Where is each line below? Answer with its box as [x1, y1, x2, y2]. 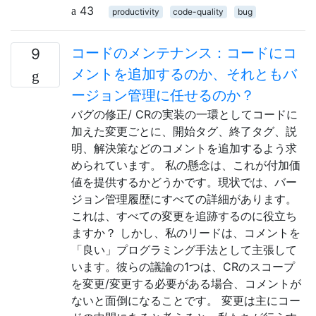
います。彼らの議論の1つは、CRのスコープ [71, 260, 295, 274]
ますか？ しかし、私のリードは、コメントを [71, 226, 300, 240]
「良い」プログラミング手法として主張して [71, 243, 297, 257]
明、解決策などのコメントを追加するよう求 [71, 141, 297, 155]
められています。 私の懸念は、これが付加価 [71, 158, 300, 172]
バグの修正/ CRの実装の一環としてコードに [71, 107, 298, 121]
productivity [111, 6, 159, 17]
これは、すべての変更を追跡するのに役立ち [71, 209, 297, 223]
